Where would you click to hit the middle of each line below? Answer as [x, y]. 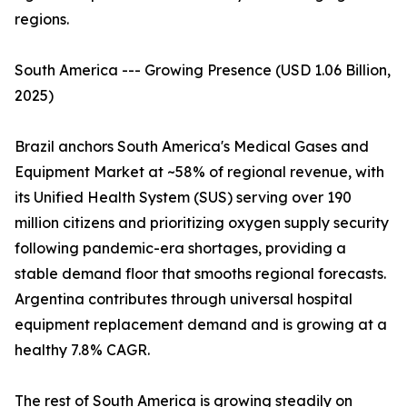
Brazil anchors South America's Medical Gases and [192, 147]
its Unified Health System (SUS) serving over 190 [183, 198]
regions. [42, 20]
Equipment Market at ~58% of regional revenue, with [199, 172]
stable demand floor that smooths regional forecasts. [200, 274]
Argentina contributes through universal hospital [184, 299]
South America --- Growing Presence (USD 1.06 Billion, [203, 70]
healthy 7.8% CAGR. [82, 350]
